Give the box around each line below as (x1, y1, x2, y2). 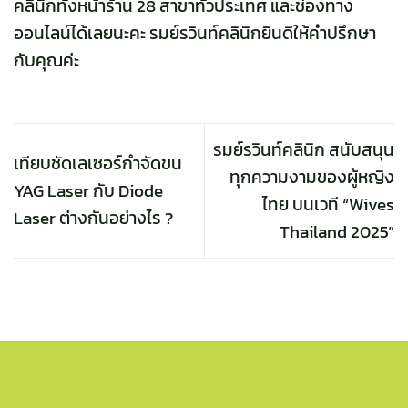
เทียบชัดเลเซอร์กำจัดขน (14, 149, 182, 177)
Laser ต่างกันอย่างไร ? (14, 204, 173, 231)
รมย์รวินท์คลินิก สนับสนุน (213, 136, 394, 163)
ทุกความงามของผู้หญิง (229, 163, 394, 190)
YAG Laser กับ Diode (14, 177, 163, 204)
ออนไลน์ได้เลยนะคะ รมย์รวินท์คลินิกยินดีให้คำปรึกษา (14, 19, 376, 46)
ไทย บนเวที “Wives (262, 190, 394, 218)
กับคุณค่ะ (14, 46, 83, 74)
